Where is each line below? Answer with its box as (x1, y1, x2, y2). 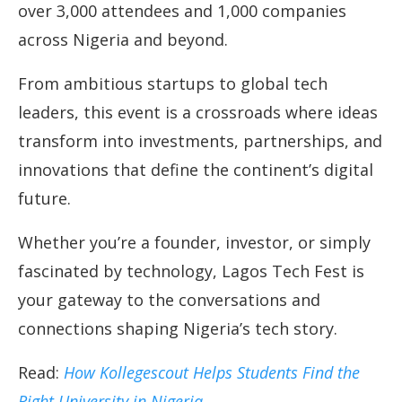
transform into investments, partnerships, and (18, 130, 382, 153)
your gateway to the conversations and (18, 289, 320, 311)
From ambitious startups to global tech (18, 73, 328, 95)
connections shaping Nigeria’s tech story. (18, 318, 337, 340)
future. (18, 188, 71, 210)
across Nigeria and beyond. (18, 29, 228, 51)
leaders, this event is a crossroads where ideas (18, 101, 378, 124)
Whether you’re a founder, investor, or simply (18, 232, 371, 254)
